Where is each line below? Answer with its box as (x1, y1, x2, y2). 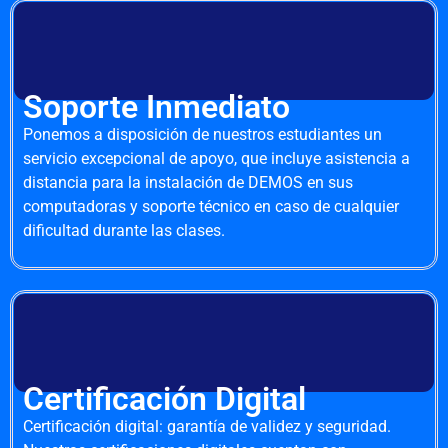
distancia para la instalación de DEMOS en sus (23, 172, 353, 192)
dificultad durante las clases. (23, 220, 225, 240)
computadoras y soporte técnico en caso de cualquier (23, 196, 399, 216)
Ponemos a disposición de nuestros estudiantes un (23, 124, 382, 144)
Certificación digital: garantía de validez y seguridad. (23, 417, 391, 437)
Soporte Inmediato (23, 87, 290, 126)
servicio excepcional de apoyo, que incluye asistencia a (23, 148, 410, 168)
